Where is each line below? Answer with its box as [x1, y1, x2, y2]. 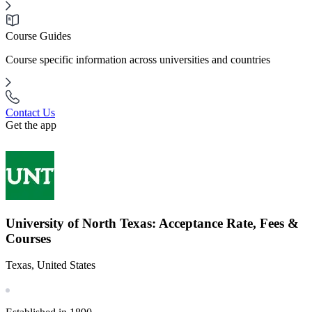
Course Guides [6, 30, 71, 42]
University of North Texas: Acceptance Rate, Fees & [6, 215, 299, 231]
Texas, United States [6, 259, 95, 272]
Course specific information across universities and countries [6, 54, 270, 65]
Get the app [6, 119, 56, 131]
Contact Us [6, 107, 55, 118]
